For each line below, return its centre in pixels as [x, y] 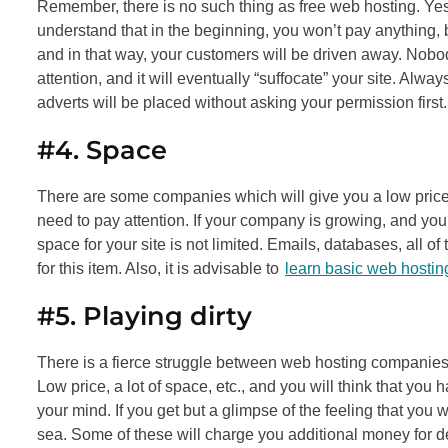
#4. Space [102, 149]
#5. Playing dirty [144, 315]
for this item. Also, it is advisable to [160, 268]
